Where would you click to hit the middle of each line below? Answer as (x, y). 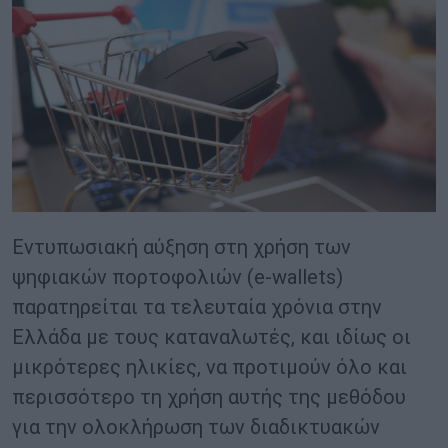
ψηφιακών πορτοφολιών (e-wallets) (177, 277)
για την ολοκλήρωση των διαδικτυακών (196, 427)
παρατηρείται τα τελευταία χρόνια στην (197, 307)
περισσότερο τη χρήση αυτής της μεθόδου (209, 397)
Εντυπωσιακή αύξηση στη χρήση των (181, 247)
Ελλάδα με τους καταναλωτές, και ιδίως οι (211, 337)
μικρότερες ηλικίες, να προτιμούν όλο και (209, 367)
